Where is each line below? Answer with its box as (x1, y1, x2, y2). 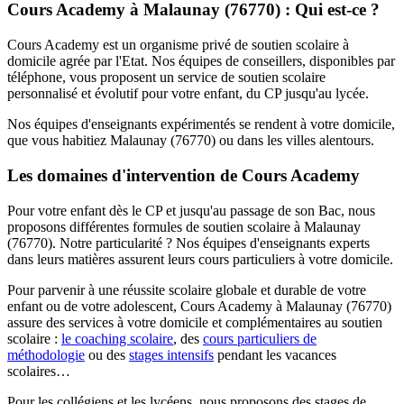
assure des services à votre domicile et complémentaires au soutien (7, 314, 382, 330)
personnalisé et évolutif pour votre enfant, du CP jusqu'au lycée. (7, 86, 369, 102)
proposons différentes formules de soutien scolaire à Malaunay (7, 218, 361, 234)
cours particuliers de (203, 330, 317, 346)
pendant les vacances (214, 346, 336, 363)
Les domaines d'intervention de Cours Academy (7, 165, 360, 185)
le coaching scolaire (61, 330, 173, 346)
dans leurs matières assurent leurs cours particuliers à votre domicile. (7, 251, 393, 267)
